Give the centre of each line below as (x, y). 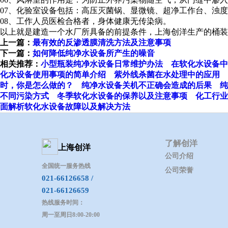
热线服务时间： (63, 203)
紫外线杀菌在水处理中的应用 (167, 75)
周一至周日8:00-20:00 (71, 215)
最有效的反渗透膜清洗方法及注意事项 (102, 42)
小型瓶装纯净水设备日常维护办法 (102, 64)
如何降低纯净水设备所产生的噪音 (94, 53)
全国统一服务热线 (66, 166)
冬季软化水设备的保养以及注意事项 (122, 96)
